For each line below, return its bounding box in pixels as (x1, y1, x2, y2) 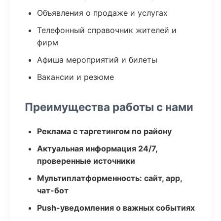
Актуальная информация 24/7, (37, 144, 157, 153)
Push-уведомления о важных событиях (37, 203, 195, 213)
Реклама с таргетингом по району (37, 126, 172, 136)
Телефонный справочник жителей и (37, 25, 177, 35)
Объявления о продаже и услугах (37, 8, 168, 18)
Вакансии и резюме (37, 72, 114, 82)
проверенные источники (37, 156, 135, 166)
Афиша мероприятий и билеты (37, 55, 157, 65)
